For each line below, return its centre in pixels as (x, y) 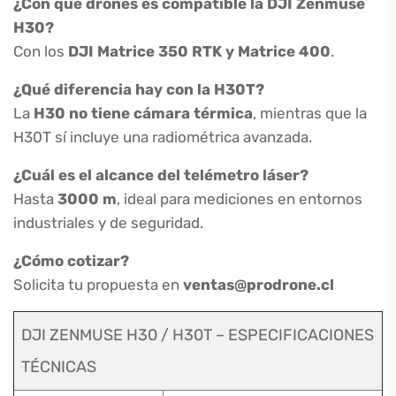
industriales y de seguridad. (108, 223)
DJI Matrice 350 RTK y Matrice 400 (199, 51)
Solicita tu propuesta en (98, 285)
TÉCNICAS (59, 367)
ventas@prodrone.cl (259, 285)
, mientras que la (310, 113)
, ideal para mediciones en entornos (240, 199)
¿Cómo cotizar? (71, 261)
